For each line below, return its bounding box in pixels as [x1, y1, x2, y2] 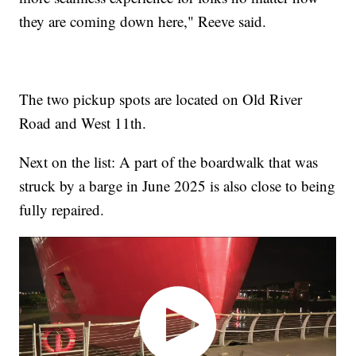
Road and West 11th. [19, 113, 147, 133]
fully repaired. [19, 199, 105, 220]
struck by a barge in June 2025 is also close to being [19, 176, 336, 196]
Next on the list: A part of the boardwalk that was [19, 152, 319, 172]
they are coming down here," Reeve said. [19, 11, 267, 32]
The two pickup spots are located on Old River [19, 89, 303, 110]
